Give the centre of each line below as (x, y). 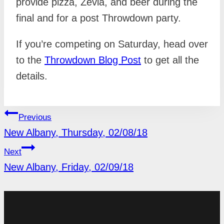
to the (30, 60)
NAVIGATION (34, 127)
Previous (35, 117)
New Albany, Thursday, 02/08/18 (76, 133)
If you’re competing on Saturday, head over (112, 44)
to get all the (170, 60)
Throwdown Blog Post (93, 60)
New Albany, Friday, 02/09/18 (69, 167)
